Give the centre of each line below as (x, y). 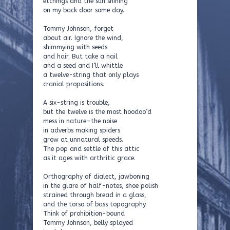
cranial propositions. (74, 84)
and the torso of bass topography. (95, 204)
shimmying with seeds (75, 47)
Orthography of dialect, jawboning (96, 177)
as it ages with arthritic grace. (89, 158)
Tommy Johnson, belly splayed (88, 223)
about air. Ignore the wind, (83, 38)
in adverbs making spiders (82, 130)
